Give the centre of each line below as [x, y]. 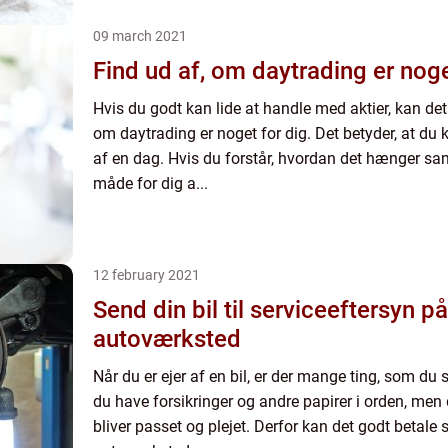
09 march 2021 [140, 36]
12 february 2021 [146, 275]
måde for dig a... [150, 183]
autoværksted [167, 339]
